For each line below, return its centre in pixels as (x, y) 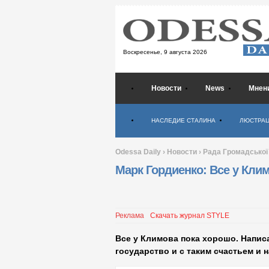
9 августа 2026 (186, 52)
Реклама (130, 216)
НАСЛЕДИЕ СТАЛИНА (183, 120)
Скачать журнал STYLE (190, 216)
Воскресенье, (144, 52)
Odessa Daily (138, 152)
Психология (173, 107)
